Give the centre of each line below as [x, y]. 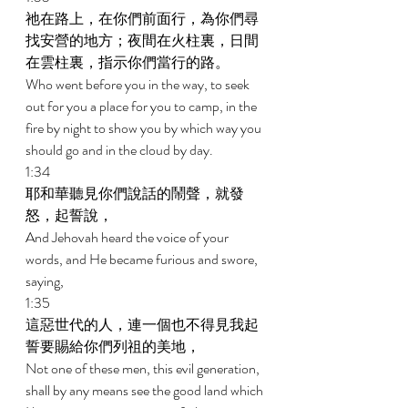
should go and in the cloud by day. [121, 150]
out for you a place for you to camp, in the [143, 106]
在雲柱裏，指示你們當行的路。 [129, 62]
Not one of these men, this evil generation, [144, 368]
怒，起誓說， [71, 215]
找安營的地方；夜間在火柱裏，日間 [142, 41]
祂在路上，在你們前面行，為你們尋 [142, 19]
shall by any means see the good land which [146, 390]
